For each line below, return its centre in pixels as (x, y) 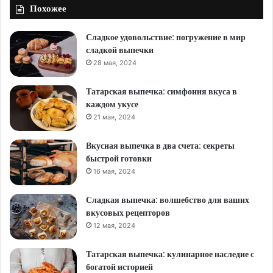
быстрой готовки (119, 158)
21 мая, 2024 (114, 117)
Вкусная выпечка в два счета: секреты (160, 145)
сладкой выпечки (120, 50)
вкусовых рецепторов (128, 212)
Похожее (48, 8)
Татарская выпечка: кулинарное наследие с (170, 254)
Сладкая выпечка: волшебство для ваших (168, 200)
